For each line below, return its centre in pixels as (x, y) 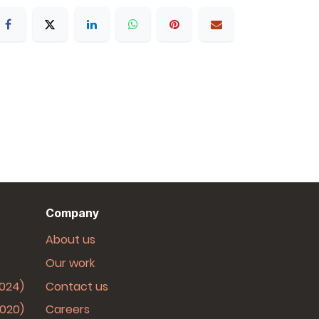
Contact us (77, 286)
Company (72, 213)
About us (70, 240)
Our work (70, 263)
